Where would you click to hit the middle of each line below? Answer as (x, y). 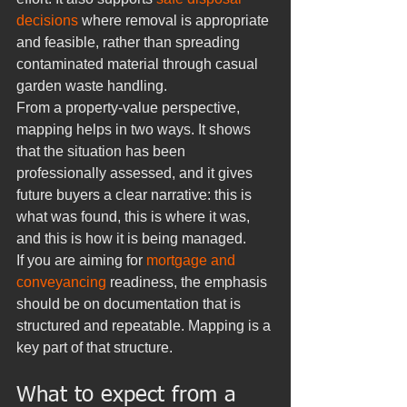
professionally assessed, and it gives (136, 173)
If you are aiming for (81, 260)
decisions (47, 20)
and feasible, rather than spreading (130, 42)
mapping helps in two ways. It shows (135, 129)
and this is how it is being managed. (131, 238)
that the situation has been (103, 151)
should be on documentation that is (130, 304)
